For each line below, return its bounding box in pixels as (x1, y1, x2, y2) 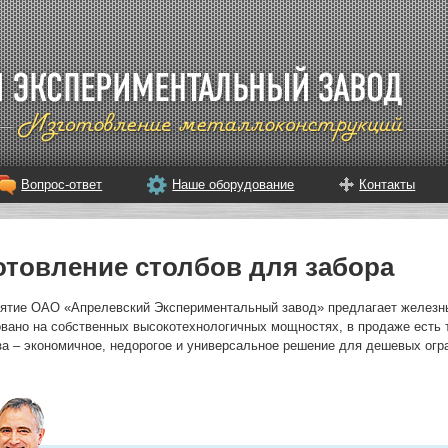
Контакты (359, 177, 416, 192)
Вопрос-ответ (21, 177, 103, 192)
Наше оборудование (172, 177, 295, 192)
